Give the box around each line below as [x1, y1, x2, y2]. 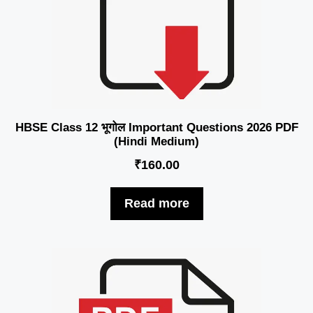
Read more [124, 196, 189, 210]
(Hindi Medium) [114, 134, 199, 148]
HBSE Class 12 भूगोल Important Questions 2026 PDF [15, 120, 298, 134]
